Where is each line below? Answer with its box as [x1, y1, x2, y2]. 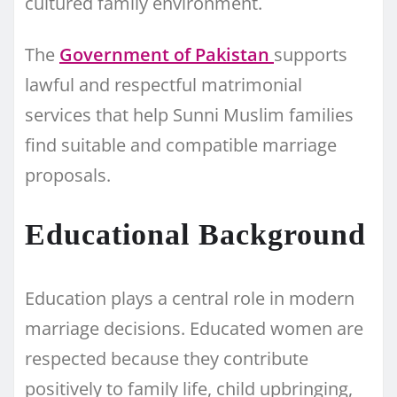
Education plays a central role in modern [25, 285, 354, 310]
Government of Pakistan [59, 42, 274, 66]
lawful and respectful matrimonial [25, 72, 302, 97]
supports [274, 42, 347, 66]
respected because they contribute [25, 346, 308, 370]
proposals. [25, 162, 111, 187]
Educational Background [25, 217, 366, 251]
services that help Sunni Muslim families [25, 102, 354, 127]
